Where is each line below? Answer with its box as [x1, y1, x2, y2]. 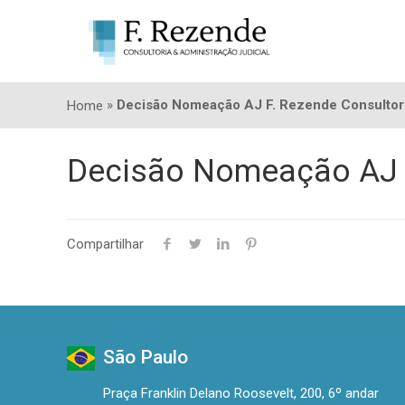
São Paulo [103, 346, 189, 369]
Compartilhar [67, 236, 145, 253]
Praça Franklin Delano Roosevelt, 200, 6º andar [103, 385, 380, 402]
